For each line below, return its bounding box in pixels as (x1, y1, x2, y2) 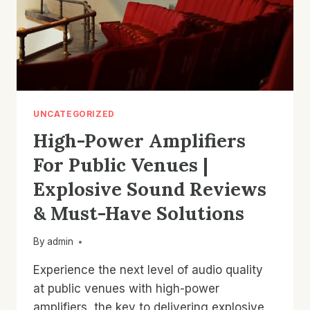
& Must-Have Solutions (33, 201, 244, 225)
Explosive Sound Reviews (33, 176, 266, 201)
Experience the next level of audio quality (33, 263, 263, 277)
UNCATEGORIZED (33, 108, 115, 119)
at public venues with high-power (33, 282, 219, 296)
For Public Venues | (33, 152, 208, 176)
